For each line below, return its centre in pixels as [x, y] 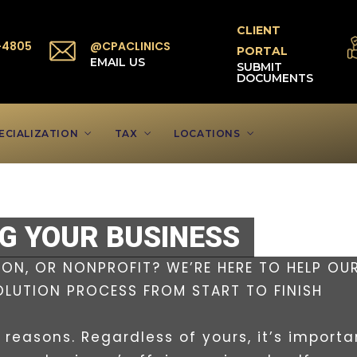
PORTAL [263, 51]
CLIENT [259, 30]
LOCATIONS [207, 133]
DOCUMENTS [275, 78]
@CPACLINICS [130, 46]
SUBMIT [260, 67]
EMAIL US [117, 62]
